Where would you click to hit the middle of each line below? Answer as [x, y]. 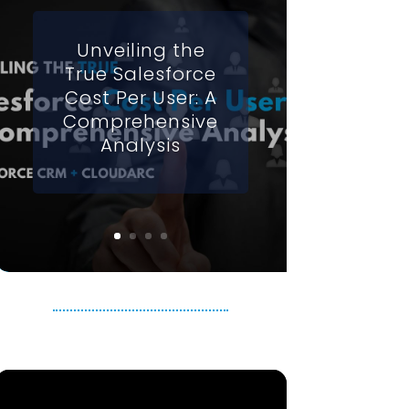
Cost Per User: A [141, 98]
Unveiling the [141, 51]
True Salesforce [141, 74]
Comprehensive [141, 122]
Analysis [141, 146]
